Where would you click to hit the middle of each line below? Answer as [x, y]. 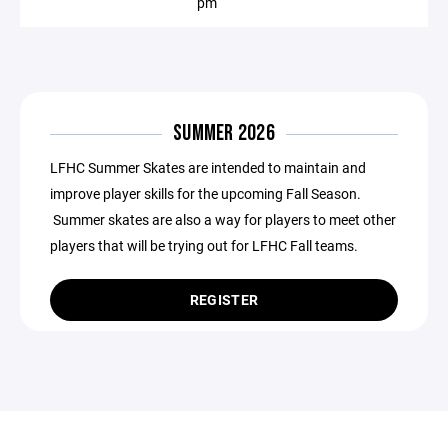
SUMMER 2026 [224, 133]
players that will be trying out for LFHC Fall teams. [204, 245]
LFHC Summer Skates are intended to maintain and [208, 167]
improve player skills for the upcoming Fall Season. [205, 193]
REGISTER [224, 299]
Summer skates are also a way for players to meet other [223, 219]
